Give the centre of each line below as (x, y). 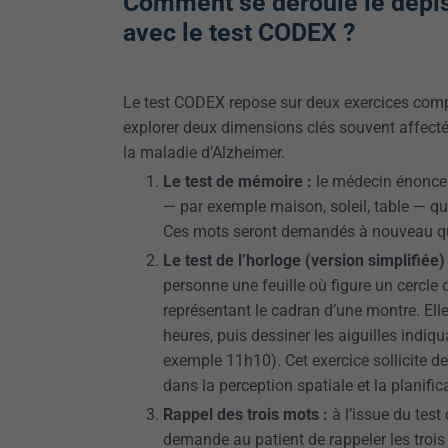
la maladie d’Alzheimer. (204, 152)
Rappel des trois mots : (245, 414)
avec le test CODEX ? (239, 32)
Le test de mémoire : (237, 181)
